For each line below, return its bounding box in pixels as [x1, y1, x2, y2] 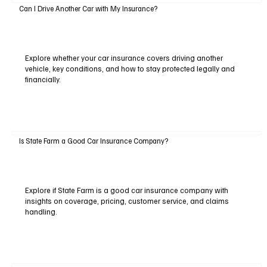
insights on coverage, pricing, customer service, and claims [24, 196, 229, 206]
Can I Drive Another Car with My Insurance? [18, 4, 157, 14]
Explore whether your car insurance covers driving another [24, 53, 223, 63]
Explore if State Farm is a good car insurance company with [24, 185, 228, 195]
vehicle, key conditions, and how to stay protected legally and [24, 64, 235, 73]
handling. [24, 207, 57, 217]
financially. [24, 74, 61, 84]
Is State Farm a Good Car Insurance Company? [18, 136, 168, 146]
